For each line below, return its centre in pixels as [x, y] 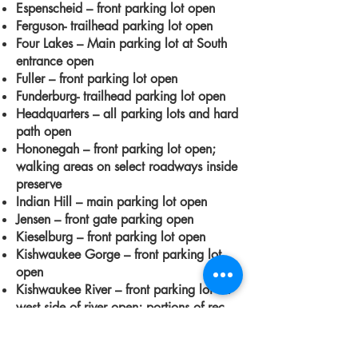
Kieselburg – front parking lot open [111, 237]
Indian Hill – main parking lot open [111, 202]
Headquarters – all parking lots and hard [127, 114]
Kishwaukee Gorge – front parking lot [119, 255]
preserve [45, 184]
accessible [87, 342]
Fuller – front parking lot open [97, 79]
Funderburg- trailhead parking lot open [121, 96]
